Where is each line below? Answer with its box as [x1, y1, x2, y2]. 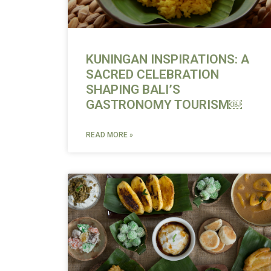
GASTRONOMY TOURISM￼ [86, 97, 242, 113]
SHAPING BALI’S [86, 82, 180, 97]
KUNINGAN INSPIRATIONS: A [86, 52, 249, 67]
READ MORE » [86, 131, 133, 140]
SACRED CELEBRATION [86, 67, 219, 82]
